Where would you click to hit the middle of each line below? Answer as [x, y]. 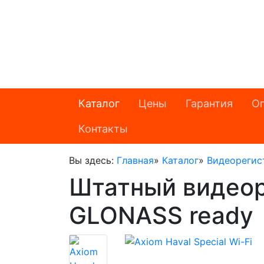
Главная [135, 160]
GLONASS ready [161, 215]
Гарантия [209, 103]
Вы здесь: [93, 160]
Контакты [103, 129]
